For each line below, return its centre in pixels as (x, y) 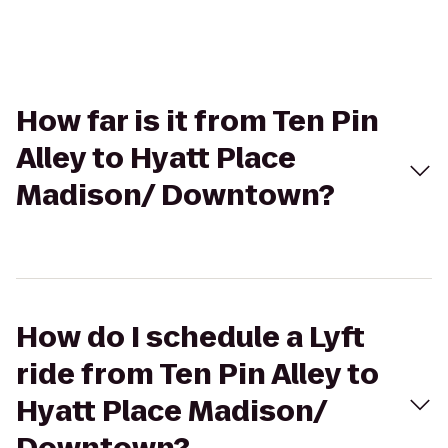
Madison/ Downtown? (175, 195)
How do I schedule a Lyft (190, 337)
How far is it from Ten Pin (197, 121)
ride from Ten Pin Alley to (197, 374)
